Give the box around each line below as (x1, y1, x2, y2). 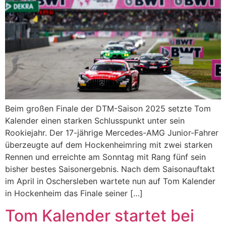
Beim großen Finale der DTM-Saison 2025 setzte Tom (5, 103, 211, 114)
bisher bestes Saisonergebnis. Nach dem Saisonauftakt (5, 163, 215, 174)
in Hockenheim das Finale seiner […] (5, 188, 143, 198)
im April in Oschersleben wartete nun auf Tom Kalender (5, 176, 215, 186)
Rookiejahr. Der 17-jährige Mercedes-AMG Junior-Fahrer (5, 127, 218, 138)
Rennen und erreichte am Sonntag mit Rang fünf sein (5, 151, 206, 162)
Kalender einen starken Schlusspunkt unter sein (5, 115, 185, 126)
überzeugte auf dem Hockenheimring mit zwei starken (5, 139, 212, 150)
